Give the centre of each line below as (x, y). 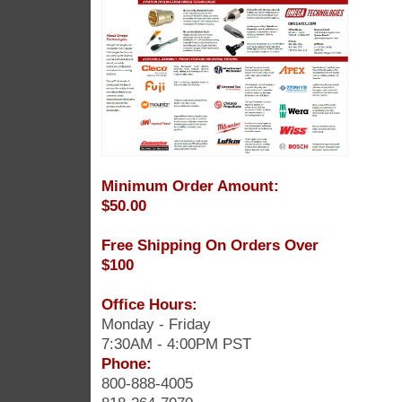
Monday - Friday (156, 323)
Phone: (126, 363)
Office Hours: (149, 304)
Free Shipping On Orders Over (210, 245)
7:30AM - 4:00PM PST (176, 343)
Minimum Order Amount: (190, 185)
